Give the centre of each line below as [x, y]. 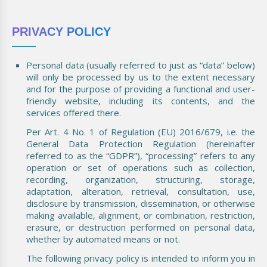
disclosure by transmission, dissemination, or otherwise [141, 203]
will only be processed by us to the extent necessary [141, 77]
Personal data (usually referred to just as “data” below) [141, 65]
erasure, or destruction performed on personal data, [141, 227]
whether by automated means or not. [103, 239]
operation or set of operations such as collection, [141, 167]
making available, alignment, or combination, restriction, [141, 215]
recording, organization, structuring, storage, [141, 179]
